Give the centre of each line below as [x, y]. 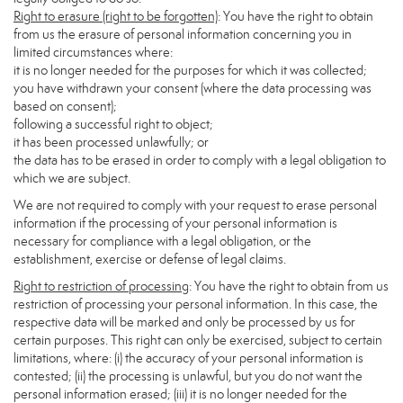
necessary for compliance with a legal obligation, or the [162, 241]
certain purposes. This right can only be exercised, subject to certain [198, 340]
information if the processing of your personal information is [175, 223]
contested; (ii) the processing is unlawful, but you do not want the [188, 376]
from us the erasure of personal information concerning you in [183, 34]
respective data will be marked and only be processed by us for [184, 322]
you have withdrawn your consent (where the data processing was [193, 88]
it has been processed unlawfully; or [111, 142]
